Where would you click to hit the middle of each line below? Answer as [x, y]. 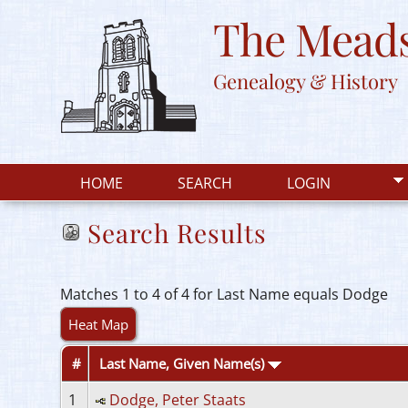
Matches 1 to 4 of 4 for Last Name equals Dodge [224, 294]
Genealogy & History [306, 81]
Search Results [177, 233]
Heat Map [98, 324]
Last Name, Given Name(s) [184, 363]
